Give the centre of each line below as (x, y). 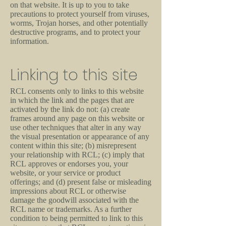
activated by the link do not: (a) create (70, 109)
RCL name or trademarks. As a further (71, 209)
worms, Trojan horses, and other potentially (79, 23)
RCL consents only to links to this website (77, 91)
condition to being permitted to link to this (76, 218)
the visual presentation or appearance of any (80, 136)
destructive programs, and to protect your (75, 32)
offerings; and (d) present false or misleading (81, 182)
